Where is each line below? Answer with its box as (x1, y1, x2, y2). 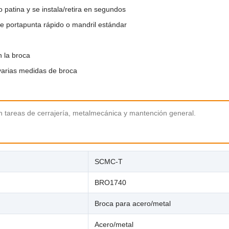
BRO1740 (95, 178, 126, 187)
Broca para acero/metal (95, 199, 171, 208)
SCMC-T (95, 157, 123, 166)
